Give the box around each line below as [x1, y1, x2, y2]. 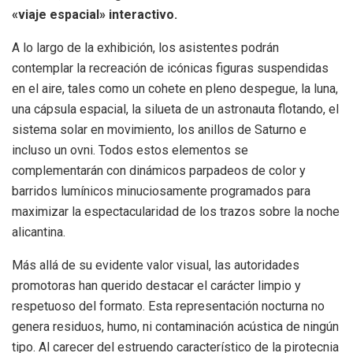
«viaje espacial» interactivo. [12, 7, 177, 23]
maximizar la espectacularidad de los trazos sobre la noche [12, 204, 340, 220]
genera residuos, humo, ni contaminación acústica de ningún [12, 319, 339, 335]
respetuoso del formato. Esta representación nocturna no [12, 299, 325, 314]
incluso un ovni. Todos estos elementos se [12, 143, 248, 158]
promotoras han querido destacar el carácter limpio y [12, 278, 301, 294]
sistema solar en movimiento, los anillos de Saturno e [12, 122, 307, 138]
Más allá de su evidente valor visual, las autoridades [12, 258, 299, 273]
